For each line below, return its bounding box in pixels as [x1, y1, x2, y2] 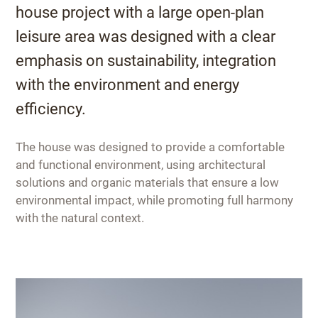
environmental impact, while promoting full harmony [16, 193, 294, 208]
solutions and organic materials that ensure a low [16, 175, 280, 190]
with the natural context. [16, 211, 145, 226]
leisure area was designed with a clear [16, 28, 276, 46]
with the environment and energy [16, 76, 240, 94]
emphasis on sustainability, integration [16, 52, 277, 70]
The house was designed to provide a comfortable [16, 140, 285, 155]
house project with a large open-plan [16, 4, 265, 22]
